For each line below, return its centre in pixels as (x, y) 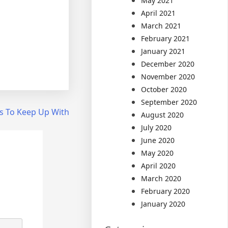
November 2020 (168, 77)
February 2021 (166, 38)
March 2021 (161, 26)
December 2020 (168, 64)
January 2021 (163, 51)
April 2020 (159, 166)
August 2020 (163, 115)
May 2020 (158, 153)
